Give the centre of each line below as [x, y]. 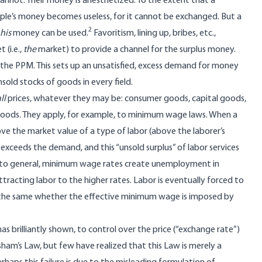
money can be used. [50, 33]
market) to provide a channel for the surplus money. [136, 50]
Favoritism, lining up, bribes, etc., [154, 33]
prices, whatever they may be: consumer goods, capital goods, [126, 99]
